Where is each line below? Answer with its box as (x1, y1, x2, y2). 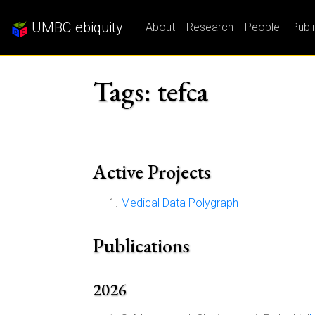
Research (186, 20, 233, 34)
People (245, 20, 280, 34)
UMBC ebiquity (28, 19, 123, 36)
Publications (93, 233, 190, 258)
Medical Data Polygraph (121, 196, 238, 210)
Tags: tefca (93, 73, 208, 110)
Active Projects (93, 159, 211, 184)
